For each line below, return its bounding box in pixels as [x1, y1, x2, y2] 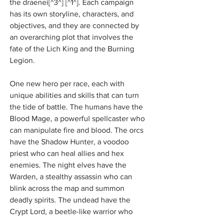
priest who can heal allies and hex [10, 149, 124, 157]
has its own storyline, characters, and [10, 10, 134, 18]
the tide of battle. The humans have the [10, 103, 143, 111]
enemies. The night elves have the [10, 161, 126, 169]
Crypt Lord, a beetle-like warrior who [10, 207, 133, 216]
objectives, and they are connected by [10, 21, 139, 30]
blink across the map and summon [10, 184, 124, 192]
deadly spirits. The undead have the [10, 196, 130, 204]
